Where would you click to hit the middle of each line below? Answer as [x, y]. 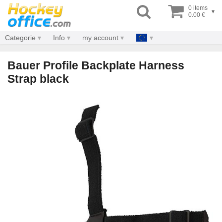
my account [100, 38]
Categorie [20, 38]
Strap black [38, 79]
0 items [198, 8]
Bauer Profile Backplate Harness [96, 65]
